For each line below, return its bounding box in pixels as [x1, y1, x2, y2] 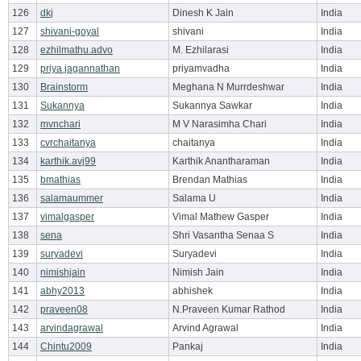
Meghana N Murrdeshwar [172, 81, 284, 93]
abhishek [172, 285, 213, 297]
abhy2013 [40, 285, 85, 297]
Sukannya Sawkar [172, 100, 252, 111]
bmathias [40, 174, 81, 185]
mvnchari [40, 118, 81, 130]
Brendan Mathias [172, 174, 247, 185]
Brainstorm [40, 81, 88, 93]
